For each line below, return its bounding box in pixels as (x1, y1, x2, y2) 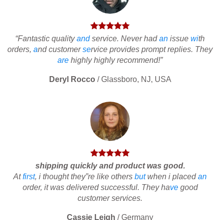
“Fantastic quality (15, 34, 77, 43)
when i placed (145, 172, 198, 181)
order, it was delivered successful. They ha (22, 183, 170, 192)
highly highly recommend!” (69, 55, 163, 64)
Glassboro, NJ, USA (101, 75, 171, 83)
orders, (7, 45, 33, 54)
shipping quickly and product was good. (35, 161, 185, 170)
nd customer (38, 45, 82, 54)
